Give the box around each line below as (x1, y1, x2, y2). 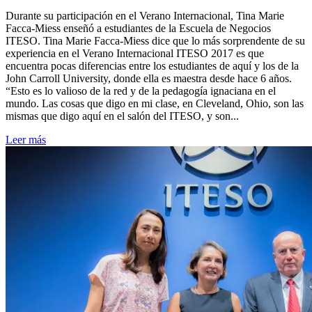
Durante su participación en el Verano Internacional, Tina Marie (6, 9, 284, 22)
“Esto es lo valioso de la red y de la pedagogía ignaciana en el (6, 84, 276, 97)
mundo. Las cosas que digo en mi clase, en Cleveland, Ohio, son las (6, 97, 304, 109)
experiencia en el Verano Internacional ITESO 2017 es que (6, 47, 264, 59)
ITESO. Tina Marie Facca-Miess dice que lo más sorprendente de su (6, 34, 305, 47)
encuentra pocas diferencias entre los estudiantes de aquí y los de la (6, 59, 299, 72)
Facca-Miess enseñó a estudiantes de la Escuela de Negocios (6, 22, 271, 34)
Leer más (6, 133, 46, 146)
